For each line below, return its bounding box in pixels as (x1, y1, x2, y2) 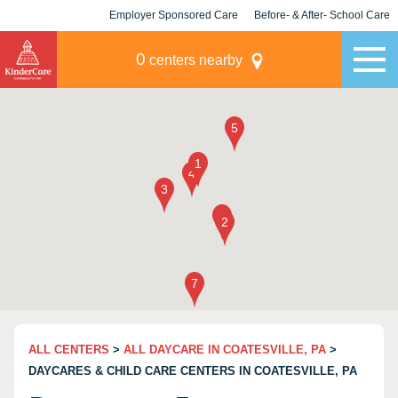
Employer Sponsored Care (109, 9, 238, 21)
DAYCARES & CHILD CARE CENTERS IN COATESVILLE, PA (28, 364, 357, 378)
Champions (293, 40, 351, 52)
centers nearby (145, 52, 243, 68)
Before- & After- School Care (254, 9, 390, 21)
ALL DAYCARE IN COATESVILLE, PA (123, 343, 326, 356)
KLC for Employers (125, 40, 222, 52)
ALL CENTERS (28, 343, 109, 356)
